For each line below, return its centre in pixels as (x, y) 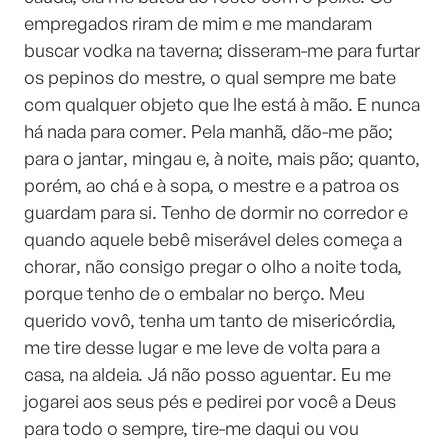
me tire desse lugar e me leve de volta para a (202, 347)
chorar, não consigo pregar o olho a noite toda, (213, 266)
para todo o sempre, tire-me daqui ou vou (191, 428)
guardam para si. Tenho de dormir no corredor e (216, 212)
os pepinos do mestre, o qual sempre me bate (210, 77)
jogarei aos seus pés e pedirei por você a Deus (210, 401)
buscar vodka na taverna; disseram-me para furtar (222, 50)
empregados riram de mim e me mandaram (198, 23)
